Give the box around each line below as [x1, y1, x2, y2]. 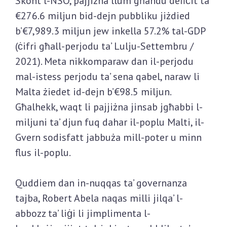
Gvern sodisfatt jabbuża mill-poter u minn [15, 131, 202, 144]
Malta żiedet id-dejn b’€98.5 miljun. [15, 85, 171, 99]
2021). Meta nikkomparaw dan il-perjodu [15, 55, 194, 68]
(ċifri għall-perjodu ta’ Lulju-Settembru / [15, 40, 194, 53]
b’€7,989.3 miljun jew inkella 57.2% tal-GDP [15, 24, 205, 38]
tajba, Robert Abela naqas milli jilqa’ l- [15, 192, 183, 205]
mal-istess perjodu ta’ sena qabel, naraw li [15, 70, 200, 84]
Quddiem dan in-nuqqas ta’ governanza [15, 176, 187, 190]
